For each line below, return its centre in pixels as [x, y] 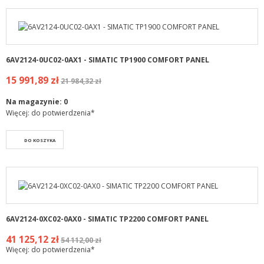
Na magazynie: [35, 102]
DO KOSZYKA [40, 141]
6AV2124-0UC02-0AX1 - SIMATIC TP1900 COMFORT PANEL [108, 60]
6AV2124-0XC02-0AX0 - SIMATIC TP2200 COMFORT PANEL [107, 219]
